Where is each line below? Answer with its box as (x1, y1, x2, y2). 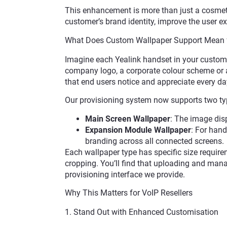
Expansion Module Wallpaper (85, 125, 191, 135)
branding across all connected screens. (85, 136, 224, 146)
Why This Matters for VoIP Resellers (64, 187, 193, 198)
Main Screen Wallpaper (85, 113, 170, 124)
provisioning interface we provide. (64, 169, 185, 179)
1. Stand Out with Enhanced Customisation (64, 207, 218, 217)
